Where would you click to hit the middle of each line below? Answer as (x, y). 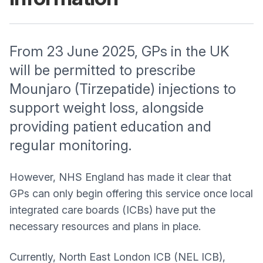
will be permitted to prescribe (102, 70)
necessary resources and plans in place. (105, 226)
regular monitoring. (70, 145)
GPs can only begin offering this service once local (131, 193)
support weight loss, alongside (107, 108)
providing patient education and (110, 127)
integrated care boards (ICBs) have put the (112, 210)
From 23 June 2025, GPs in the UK (119, 51)
